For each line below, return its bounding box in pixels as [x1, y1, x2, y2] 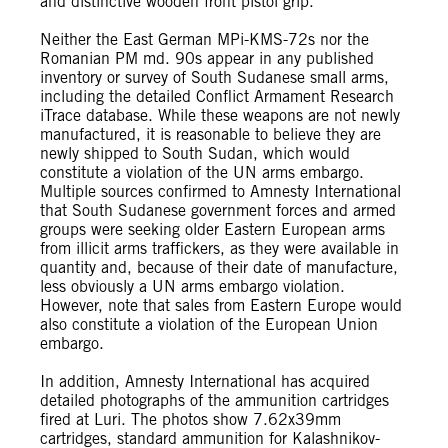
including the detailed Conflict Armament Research [40, 87, 394, 106]
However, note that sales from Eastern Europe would [40, 296, 402, 315]
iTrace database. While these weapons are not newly [40, 106, 400, 125]
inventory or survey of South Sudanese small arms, [40, 68, 389, 87]
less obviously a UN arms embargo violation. [40, 277, 345, 296]
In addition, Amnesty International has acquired [40, 372, 370, 391]
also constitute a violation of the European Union [40, 315, 378, 334]
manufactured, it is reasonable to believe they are [40, 125, 381, 144]
